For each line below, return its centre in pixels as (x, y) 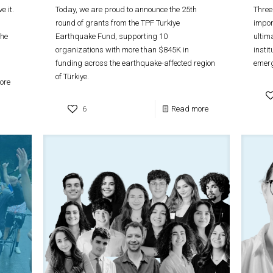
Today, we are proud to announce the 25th (126, 9)
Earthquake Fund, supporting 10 (112, 36)
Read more (190, 108)
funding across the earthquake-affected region (136, 63)
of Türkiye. (73, 76)
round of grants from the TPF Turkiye (118, 23)
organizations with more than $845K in (122, 49)
